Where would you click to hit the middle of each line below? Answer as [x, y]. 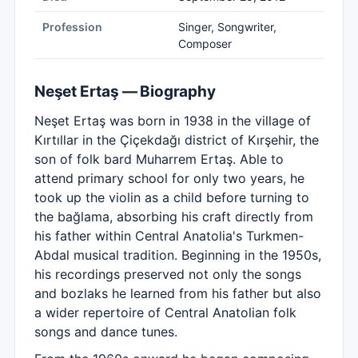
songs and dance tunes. [106, 332]
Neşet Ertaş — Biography [125, 91]
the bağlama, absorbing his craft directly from [174, 217]
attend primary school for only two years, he [169, 178]
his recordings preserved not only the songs [168, 274]
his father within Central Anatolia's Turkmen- [169, 236]
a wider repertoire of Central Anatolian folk [165, 312]
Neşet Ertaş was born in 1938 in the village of [173, 121]
